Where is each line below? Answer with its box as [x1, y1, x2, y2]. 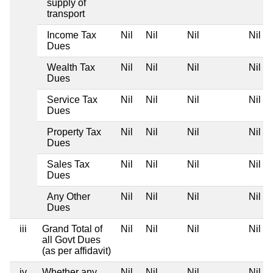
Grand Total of [42, 223, 102, 234]
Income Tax [47, 29, 96, 40]
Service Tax [47, 94, 97, 105]
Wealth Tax [47, 62, 95, 73]
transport [47, 8, 85, 19]
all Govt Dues [42, 234, 101, 245]
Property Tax [47, 126, 101, 137]
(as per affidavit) [42, 245, 111, 256]
